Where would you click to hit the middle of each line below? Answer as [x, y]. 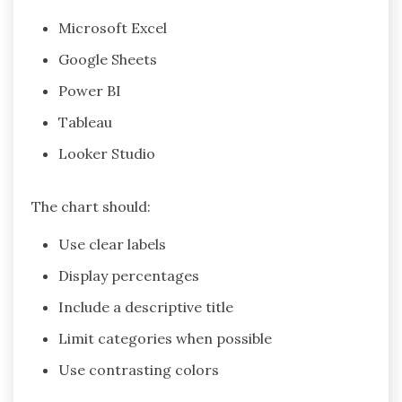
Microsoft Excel [113, 27]
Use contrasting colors [139, 369]
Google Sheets [108, 59]
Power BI [90, 90]
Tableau [85, 122]
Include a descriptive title [146, 306]
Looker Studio [107, 153]
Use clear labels [112, 244]
